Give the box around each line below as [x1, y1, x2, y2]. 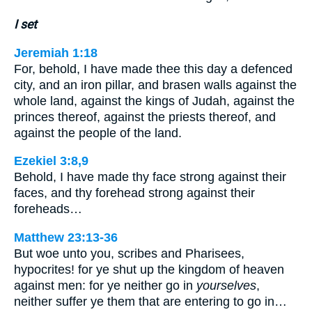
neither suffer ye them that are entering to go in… [14, 294, 287, 309]
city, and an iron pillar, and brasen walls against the [14, 77, 297, 92]
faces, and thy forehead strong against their [14, 186, 255, 201]
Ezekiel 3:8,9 [14, 154, 88, 169]
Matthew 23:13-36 [14, 230, 118, 244]
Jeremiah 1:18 [14, 45, 97, 60]
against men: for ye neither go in [14, 278, 196, 292]
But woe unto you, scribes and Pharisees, [14, 246, 244, 260]
